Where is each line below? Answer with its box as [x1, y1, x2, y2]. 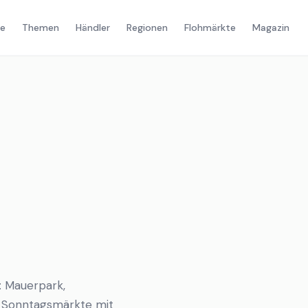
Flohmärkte [184, 21, 236, 34]
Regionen [126, 21, 168, 34]
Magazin [252, 21, 289, 34]
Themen [21, 21, 59, 34]
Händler [75, 21, 110, 34]
